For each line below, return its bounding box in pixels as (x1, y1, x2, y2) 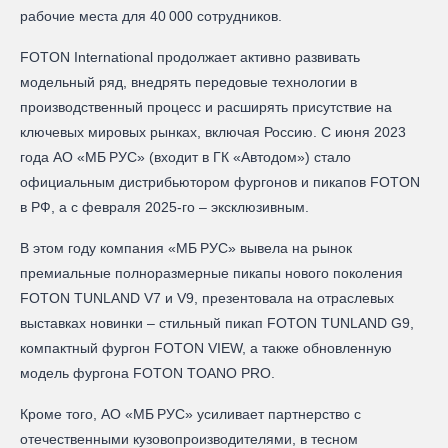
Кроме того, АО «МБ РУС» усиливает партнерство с (20, 405, 361, 422)
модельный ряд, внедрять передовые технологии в (20, 73, 357, 90)
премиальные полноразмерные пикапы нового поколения (20, 264, 403, 281)
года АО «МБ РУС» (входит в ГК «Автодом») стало (20, 148, 351, 165)
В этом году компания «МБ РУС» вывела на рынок (20, 239, 352, 256)
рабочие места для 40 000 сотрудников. (20, 7, 282, 24)
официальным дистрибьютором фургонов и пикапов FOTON (20, 173, 420, 190)
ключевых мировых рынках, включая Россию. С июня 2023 (20, 123, 406, 140)
